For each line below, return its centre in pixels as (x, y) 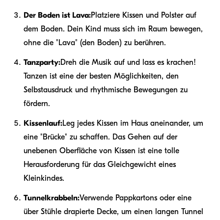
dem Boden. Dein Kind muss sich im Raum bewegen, (113, 29)
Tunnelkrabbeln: (52, 198)
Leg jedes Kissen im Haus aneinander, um (133, 123)
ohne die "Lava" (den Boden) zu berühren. (95, 42)
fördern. (37, 103)
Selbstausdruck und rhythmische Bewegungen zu (106, 90)
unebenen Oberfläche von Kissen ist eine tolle (101, 151)
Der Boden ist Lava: (57, 15)
